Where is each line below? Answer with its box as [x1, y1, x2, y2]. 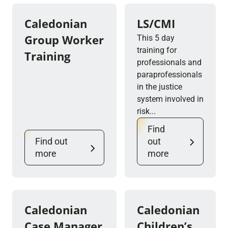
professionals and [137, 58, 202, 67]
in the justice [137, 82, 182, 92]
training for [137, 45, 177, 55]
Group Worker [24, 32, 104, 47]
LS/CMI [137, 16, 175, 31]
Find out [35, 136, 68, 147]
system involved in [137, 94, 204, 104]
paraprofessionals [137, 70, 202, 79]
